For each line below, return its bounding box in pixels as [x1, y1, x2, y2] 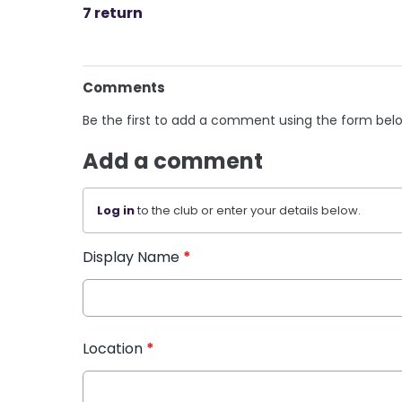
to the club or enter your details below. [135, 202, 361, 220]
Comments [83, 78, 165, 98]
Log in [97, 202, 135, 220]
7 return [83, 3, 143, 24]
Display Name [83, 247, 183, 268]
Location [83, 338, 146, 360]
